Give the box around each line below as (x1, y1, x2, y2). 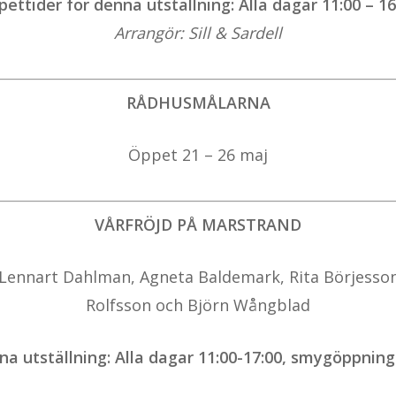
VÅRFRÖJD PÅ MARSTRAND (95, 214, 301, 236)
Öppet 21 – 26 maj (128, 144, 268, 166)
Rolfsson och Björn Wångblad (86, 294, 310, 316)
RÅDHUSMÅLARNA (126, 92, 270, 114)
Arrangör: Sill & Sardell (114, 22, 282, 44)
